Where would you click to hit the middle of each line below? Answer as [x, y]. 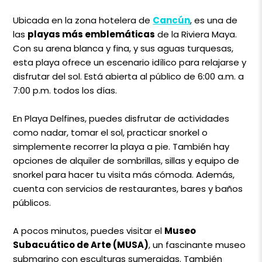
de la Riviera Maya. [196, 34]
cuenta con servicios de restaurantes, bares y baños [128, 188]
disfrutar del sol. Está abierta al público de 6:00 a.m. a [129, 76]
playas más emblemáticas [92, 34]
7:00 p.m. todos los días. [65, 90]
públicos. [32, 202]
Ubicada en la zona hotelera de [83, 20]
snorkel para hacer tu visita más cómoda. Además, [124, 174]
